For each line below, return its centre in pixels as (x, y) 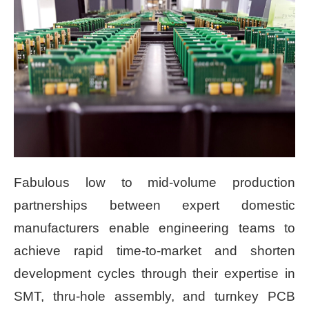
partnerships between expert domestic (154, 205)
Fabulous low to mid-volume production (154, 182)
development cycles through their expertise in (154, 273)
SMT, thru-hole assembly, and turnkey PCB (154, 296)
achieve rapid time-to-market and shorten (154, 250)
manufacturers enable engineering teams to (154, 228)
